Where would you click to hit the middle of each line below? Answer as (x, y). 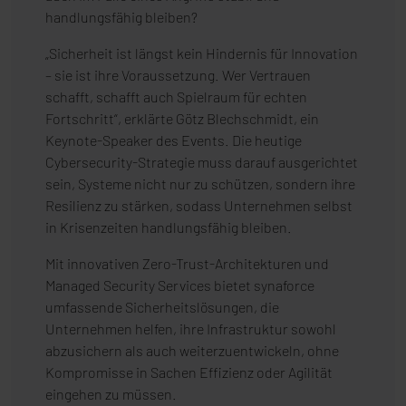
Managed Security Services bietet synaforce (180, 285)
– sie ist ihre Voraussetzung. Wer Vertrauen (178, 75)
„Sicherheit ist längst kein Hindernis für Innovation (202, 53)
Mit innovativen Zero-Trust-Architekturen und (187, 264)
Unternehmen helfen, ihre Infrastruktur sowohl (191, 329)
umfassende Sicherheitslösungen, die (162, 307)
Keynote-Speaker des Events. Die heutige (174, 140)
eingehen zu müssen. (111, 394)
